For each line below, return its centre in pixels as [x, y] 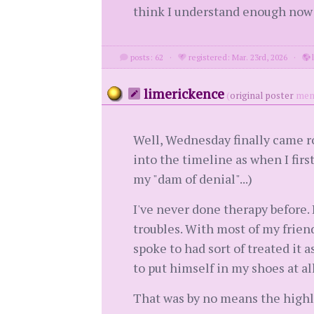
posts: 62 [146, 57]
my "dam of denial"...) [192, 179]
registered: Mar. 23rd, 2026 [237, 57]
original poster [261, 96]
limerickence [182, 94]
